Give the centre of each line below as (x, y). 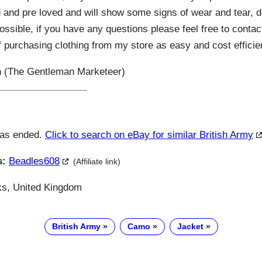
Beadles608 (34, 161)
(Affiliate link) (97, 162)
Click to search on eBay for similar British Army (149, 135)
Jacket (190, 226)
